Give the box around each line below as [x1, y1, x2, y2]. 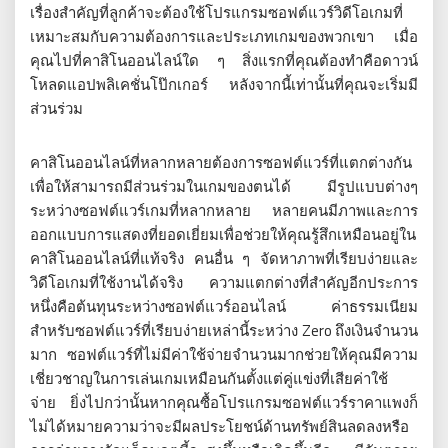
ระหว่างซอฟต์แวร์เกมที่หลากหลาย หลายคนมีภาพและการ [30, 199, 418, 222]
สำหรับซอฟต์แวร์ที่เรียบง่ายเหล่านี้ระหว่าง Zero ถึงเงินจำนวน [30, 319, 418, 342]
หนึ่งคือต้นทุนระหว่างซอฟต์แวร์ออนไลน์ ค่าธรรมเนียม [30, 295, 418, 318]
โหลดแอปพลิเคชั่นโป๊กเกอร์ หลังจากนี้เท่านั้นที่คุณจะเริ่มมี [30, 73, 418, 96]
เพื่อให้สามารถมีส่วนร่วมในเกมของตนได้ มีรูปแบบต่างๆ [30, 175, 418, 198]
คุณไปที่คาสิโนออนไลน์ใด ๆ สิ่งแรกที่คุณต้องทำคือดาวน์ [30, 49, 418, 72]
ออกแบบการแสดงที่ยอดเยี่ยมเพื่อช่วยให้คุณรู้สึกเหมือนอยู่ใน [30, 223, 416, 246]
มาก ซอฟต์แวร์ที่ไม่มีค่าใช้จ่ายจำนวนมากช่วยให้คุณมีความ [30, 343, 418, 366]
